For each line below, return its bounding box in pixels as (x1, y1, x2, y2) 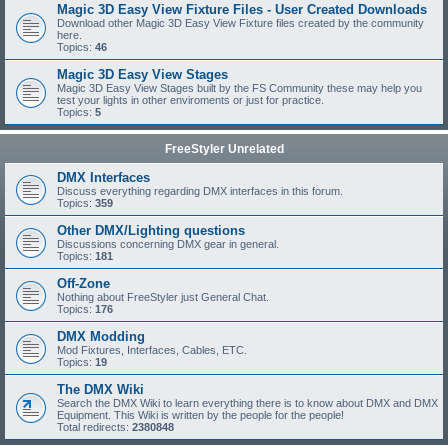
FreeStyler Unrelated (164, 142, 284, 156)
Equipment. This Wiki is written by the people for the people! (57, 409, 344, 421)
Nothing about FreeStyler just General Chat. (57, 291, 269, 303)
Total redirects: (57, 421, 132, 433)
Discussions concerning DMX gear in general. (57, 238, 279, 250)
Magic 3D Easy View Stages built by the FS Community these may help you (57, 82, 422, 94)
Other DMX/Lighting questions (57, 223, 245, 238)
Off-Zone (57, 276, 110, 291)
